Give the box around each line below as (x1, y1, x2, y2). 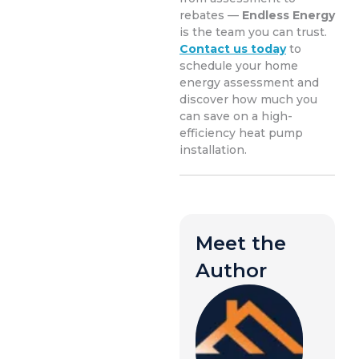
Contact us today (179, 42, 286, 57)
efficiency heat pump (179, 126, 303, 141)
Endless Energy (242, 8, 335, 23)
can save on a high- (179, 109, 292, 124)
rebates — (179, 8, 242, 23)
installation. (179, 143, 247, 158)
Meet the (196, 232, 286, 256)
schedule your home (179, 58, 298, 74)
